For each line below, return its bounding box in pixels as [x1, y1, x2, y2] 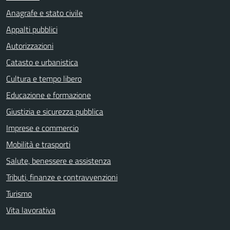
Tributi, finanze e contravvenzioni [6, 171, 118, 183]
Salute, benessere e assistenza [6, 155, 111, 167]
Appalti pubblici [6, 23, 57, 35]
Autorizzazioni [6, 40, 53, 52]
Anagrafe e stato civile [6, 7, 83, 19]
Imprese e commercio [6, 122, 79, 134]
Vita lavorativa [6, 204, 55, 216]
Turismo [6, 187, 32, 200]
